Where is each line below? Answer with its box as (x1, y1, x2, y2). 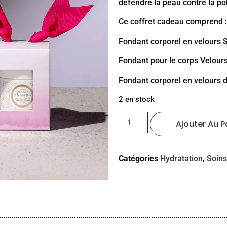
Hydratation (160, 154, 203, 164)
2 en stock (119, 94, 155, 104)
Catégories (119, 154, 158, 164)
